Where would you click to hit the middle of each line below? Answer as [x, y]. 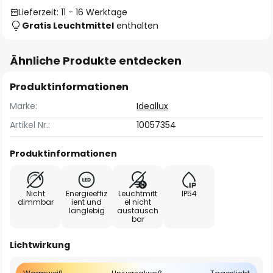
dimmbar [35, 202]
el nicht [138, 202]
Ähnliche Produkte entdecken [96, 61]
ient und [87, 202]
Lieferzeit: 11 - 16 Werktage [73, 12]
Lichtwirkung [40, 245]
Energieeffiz [87, 193]
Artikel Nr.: [30, 125]
